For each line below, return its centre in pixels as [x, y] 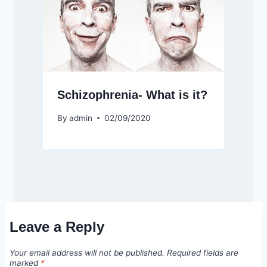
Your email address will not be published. [87, 253]
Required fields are [203, 253]
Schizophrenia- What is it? [132, 95]
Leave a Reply [57, 227]
